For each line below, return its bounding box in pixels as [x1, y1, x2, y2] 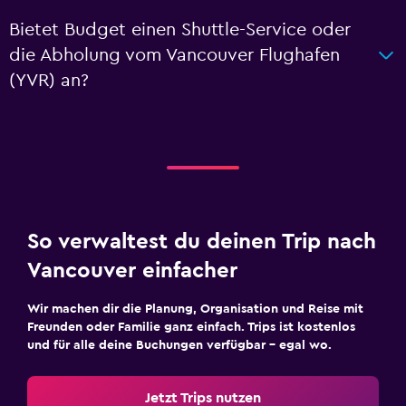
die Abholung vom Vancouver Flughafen [9, 46, 340, 64]
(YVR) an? [9, 72, 89, 90]
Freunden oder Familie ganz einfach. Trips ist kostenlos [27, 321, 355, 333]
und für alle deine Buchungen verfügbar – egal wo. [27, 339, 332, 352]
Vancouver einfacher [27, 260, 237, 282]
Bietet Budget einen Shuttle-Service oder [9, 21, 351, 39]
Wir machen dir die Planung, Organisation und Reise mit [27, 303, 363, 315]
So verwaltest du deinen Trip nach [27, 231, 376, 253]
